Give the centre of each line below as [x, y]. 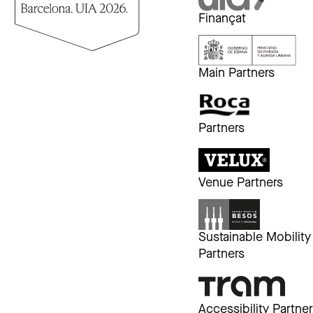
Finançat [223, 19]
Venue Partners [241, 183]
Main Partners [237, 74]
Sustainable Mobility [255, 238]
